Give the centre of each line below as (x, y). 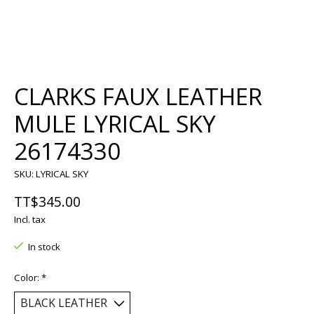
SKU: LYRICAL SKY (51, 174)
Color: (28, 278)
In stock (44, 246)
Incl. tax (30, 219)
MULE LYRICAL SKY (115, 124)
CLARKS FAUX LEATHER (138, 97)
